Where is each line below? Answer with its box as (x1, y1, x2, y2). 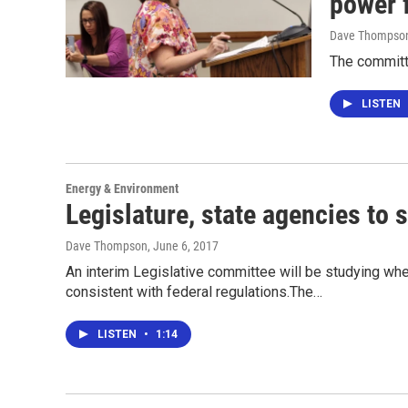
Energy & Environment (66, 181, 178, 196)
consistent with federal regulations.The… (66, 283, 322, 301)
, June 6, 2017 (148, 239, 219, 253)
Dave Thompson (66, 239, 148, 253)
